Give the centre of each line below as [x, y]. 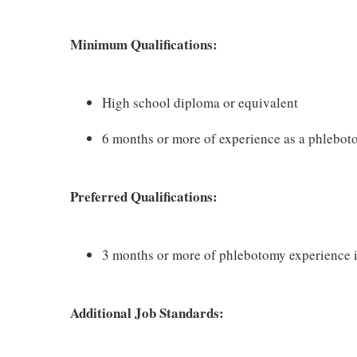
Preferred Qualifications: [144, 196]
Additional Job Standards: [147, 312]
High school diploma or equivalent [200, 102]
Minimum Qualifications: [144, 44]
